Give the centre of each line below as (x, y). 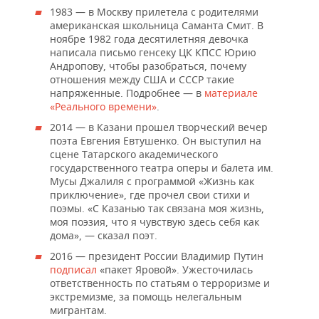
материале (231, 93)
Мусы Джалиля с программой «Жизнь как (152, 182)
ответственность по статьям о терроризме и (160, 283)
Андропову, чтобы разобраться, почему (148, 66)
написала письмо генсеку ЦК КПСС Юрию (153, 53)
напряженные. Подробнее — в (127, 93)
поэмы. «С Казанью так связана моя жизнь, (157, 209)
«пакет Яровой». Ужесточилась (175, 270)
